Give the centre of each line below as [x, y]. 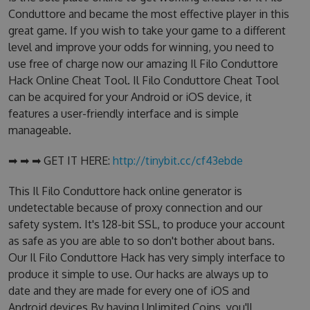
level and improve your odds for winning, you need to [141, 47]
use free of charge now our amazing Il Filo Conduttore [143, 64]
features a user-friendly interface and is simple [123, 113]
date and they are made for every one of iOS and [129, 291]
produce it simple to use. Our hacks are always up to [138, 274]
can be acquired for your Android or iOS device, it [130, 97]
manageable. [39, 130]
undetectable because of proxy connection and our [135, 208]
